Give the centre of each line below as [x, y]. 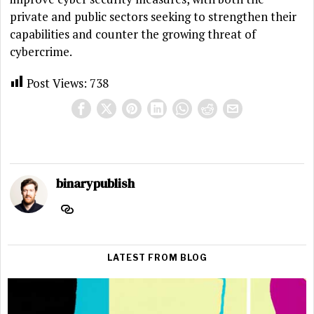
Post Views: [57, 83]
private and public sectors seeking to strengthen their [153, 17]
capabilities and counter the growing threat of [133, 34]
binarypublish [96, 184]
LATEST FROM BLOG [157, 258]
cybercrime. [41, 52]
